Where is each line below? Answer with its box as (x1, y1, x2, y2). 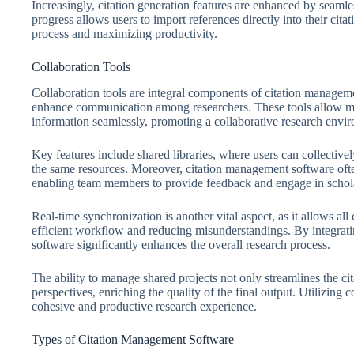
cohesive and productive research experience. (32, 299, 257, 313)
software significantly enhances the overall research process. (32, 237, 330, 251)
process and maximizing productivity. (32, 27, 217, 41)
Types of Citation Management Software (32, 332, 234, 346)
